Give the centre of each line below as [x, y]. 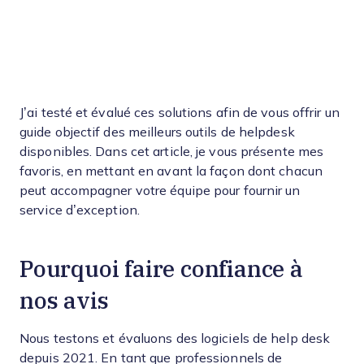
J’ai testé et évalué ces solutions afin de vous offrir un [180, 113]
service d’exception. [80, 210]
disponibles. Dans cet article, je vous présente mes [172, 152]
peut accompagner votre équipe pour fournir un [160, 191]
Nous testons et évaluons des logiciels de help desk [175, 338]
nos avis [64, 300]
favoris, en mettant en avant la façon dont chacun [171, 171]
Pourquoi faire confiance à [161, 268]
